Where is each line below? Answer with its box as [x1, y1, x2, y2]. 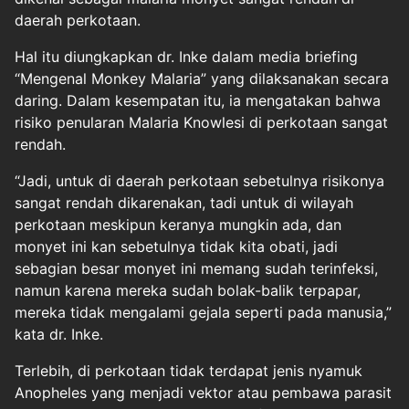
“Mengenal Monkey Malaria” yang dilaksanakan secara [15, 69, 389, 88]
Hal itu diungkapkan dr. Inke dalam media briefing [15, 47, 358, 66]
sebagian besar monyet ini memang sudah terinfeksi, [15, 259, 378, 278]
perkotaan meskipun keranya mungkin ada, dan [15, 215, 341, 234]
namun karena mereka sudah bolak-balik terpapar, [15, 281, 361, 299]
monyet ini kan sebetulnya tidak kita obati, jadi [15, 237, 338, 256]
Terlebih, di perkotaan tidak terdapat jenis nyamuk [15, 362, 362, 380]
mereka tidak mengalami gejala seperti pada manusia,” [15, 303, 392, 321]
